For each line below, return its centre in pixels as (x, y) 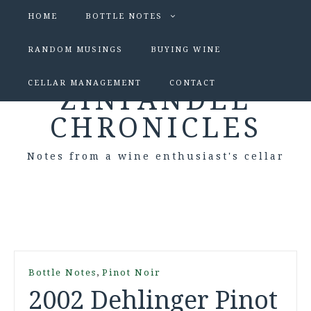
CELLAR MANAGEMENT (85, 83)
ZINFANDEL (155, 100)
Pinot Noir (132, 272)
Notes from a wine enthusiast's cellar (155, 156)
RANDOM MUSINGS (75, 50)
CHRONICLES (155, 128)
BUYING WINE (186, 50)
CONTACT (193, 83)
